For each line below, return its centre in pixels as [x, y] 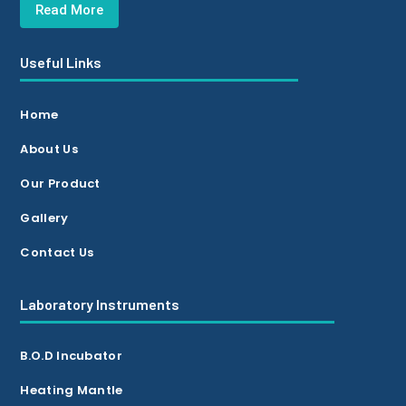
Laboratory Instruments [100, 304]
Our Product [60, 183]
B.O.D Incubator [71, 355]
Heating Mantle [72, 390]
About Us [49, 149]
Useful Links [61, 62]
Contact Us [57, 252]
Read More [70, 10]
